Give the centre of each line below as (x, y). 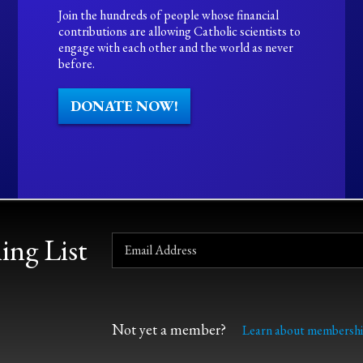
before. (77, 64)
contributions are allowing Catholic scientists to (180, 31)
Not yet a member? (169, 329)
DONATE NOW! (125, 106)
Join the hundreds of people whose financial (169, 15)
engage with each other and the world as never (176, 47)
